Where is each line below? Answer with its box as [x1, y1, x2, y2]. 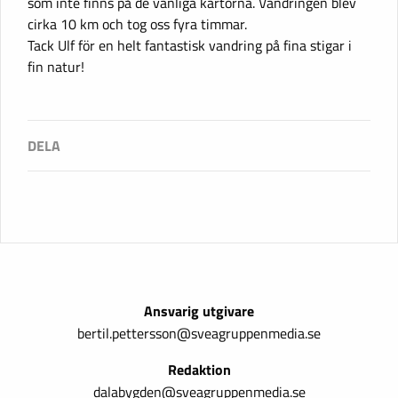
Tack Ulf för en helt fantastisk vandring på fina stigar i [28, 34, 352, 56]
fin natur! [28, 55, 84, 77]
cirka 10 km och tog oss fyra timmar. [28, 12, 247, 35]
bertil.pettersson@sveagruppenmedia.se [77, 322, 321, 344]
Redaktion [167, 358, 231, 380]
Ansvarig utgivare [144, 299, 254, 322]
